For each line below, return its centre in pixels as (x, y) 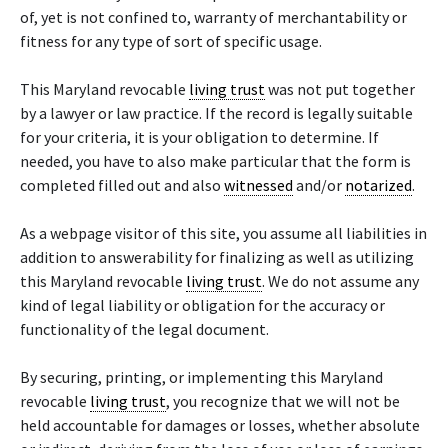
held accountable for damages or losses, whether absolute (220, 425)
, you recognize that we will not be (283, 401)
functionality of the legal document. (144, 329)
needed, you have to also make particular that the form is (215, 161)
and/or (319, 185)
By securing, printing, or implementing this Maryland (201, 377)
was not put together (340, 89)
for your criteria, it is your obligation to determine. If (199, 137)
